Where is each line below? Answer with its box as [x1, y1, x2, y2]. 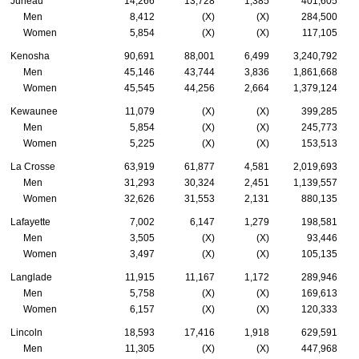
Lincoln [10, 327, 42, 339]
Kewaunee [10, 106, 58, 118]
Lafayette [10, 216, 50, 228]
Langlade [10, 272, 52, 284]
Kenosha [10, 50, 50, 63]
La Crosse [10, 161, 55, 173]
